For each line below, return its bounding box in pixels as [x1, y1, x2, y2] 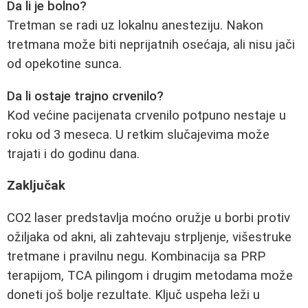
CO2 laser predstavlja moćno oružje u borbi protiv [7, 210, 290, 225]
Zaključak [7, 178, 65, 194]
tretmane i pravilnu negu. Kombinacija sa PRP [7, 248, 265, 264]
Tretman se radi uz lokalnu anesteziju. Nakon [7, 17, 263, 33]
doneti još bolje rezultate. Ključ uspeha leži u [7, 287, 260, 302]
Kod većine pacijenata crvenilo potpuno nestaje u [7, 107, 286, 123]
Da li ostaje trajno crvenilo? [7, 88, 164, 104]
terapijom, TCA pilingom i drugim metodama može [7, 267, 293, 283]
